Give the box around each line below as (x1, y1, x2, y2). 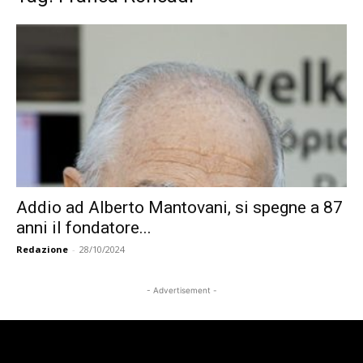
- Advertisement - (146, 285, 217, 296)
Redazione (16, 243, 68, 256)
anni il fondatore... (16, 218, 152, 238)
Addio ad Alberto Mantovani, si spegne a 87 (16, 198, 343, 218)
